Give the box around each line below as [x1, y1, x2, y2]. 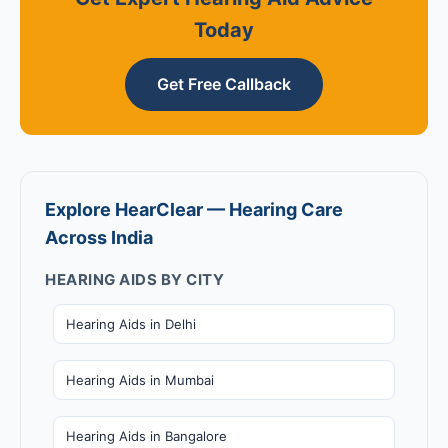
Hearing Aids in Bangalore [66, 427, 227, 444]
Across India [45, 226, 153, 248]
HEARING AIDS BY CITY [45, 269, 224, 289]
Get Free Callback [157, 73, 291, 94]
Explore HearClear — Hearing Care [45, 198, 343, 220]
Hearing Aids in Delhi [66, 315, 196, 332]
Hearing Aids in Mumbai [66, 371, 214, 388]
